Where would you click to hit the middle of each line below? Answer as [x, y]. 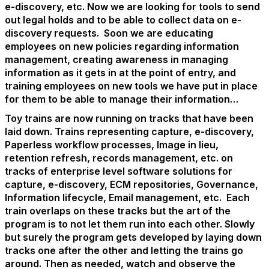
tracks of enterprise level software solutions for [119, 171]
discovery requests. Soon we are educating [109, 33]
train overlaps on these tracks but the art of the [118, 211]
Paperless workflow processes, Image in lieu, [112, 145]
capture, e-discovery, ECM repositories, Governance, [131, 184]
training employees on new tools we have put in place [131, 86]
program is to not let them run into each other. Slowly [130, 224]
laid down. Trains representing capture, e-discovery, [129, 131]
